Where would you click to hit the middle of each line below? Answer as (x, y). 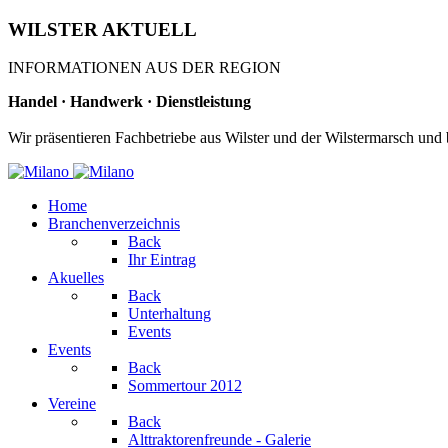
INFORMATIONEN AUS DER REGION (144, 68)
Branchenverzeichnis (114, 224)
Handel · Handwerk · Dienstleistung (129, 102)
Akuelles (76, 278)
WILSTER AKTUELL (102, 29)
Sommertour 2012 (185, 386)
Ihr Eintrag (162, 260)
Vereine (72, 404)
